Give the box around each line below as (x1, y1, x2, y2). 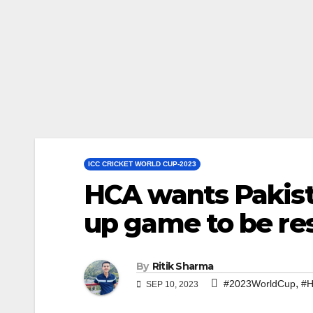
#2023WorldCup (224, 278, 296, 290)
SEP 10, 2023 (144, 279, 198, 290)
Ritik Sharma (152, 260, 214, 273)
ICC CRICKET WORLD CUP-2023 (88, 159, 196, 168)
